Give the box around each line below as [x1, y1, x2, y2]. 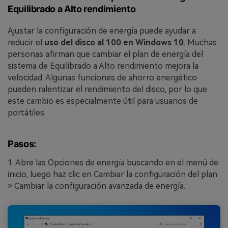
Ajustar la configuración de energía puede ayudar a [8, 25, 196, 36]
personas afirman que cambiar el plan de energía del [8, 49, 203, 59]
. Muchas [184, 37, 217, 47]
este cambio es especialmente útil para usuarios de [8, 96, 198, 106]
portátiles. [8, 107, 46, 118]
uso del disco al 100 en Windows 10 [44, 37, 184, 47]
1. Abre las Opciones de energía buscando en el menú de [8, 157, 218, 167]
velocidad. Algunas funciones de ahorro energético [8, 72, 197, 82]
